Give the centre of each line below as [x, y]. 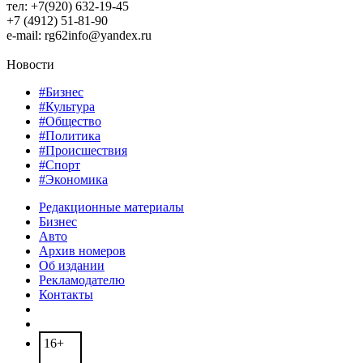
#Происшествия [83, 151]
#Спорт [60, 165]
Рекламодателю [82, 280]
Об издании [72, 266]
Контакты [66, 295]
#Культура [67, 107]
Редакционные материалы [111, 207]
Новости [30, 65]
